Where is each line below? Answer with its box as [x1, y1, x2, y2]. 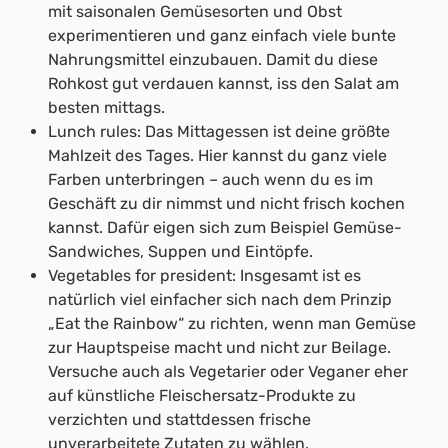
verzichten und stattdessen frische [48, 409, 311, 429]
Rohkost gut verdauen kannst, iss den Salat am [48, 73, 399, 93]
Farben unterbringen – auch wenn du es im [48, 169, 373, 189]
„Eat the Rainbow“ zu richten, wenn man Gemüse [48, 313, 416, 333]
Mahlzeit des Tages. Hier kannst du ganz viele [48, 145, 387, 165]
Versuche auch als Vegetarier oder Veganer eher [48, 361, 408, 381]
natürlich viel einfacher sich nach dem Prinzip [48, 289, 392, 309]
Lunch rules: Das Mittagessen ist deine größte [48, 121, 390, 141]
